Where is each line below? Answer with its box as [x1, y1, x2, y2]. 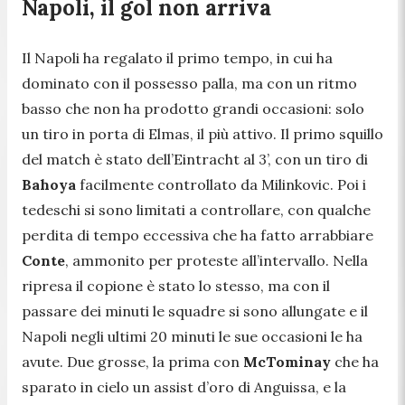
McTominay [243, 352, 331, 371]
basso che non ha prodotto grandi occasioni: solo [22, 99, 364, 118]
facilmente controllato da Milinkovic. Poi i [76, 174, 366, 193]
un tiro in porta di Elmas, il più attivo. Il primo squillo [22, 124, 383, 143]
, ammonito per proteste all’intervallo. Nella [65, 250, 368, 269]
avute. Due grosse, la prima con [22, 352, 243, 371]
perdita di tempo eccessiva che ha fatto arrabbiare [22, 225, 373, 244]
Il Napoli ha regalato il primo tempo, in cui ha [22, 48, 333, 67]
